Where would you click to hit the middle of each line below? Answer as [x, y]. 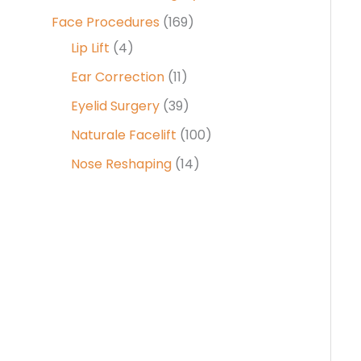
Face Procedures [106, 22]
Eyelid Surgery [115, 106]
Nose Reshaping [121, 164]
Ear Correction [118, 77]
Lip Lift [90, 48]
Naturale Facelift [124, 135]
